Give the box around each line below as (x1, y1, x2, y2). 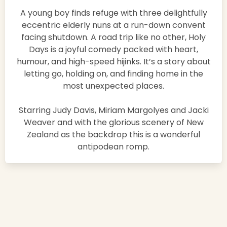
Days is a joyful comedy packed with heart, (29, 44, 198, 56)
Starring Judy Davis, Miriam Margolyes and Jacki (18, 104, 209, 117)
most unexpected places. (63, 80, 164, 92)
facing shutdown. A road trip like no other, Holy (21, 31, 206, 44)
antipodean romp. (78, 141, 149, 153)
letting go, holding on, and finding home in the (24, 68, 203, 80)
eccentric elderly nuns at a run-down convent (21, 19, 206, 31)
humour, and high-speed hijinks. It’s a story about (16, 56, 211, 68)
